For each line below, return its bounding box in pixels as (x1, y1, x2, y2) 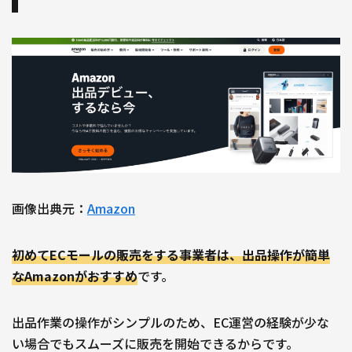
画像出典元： (12, 199, 87, 218)
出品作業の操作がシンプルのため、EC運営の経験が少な (12, 313, 329, 332)
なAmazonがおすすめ (12, 266, 137, 286)
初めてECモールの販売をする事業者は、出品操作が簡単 (12, 245, 330, 265)
